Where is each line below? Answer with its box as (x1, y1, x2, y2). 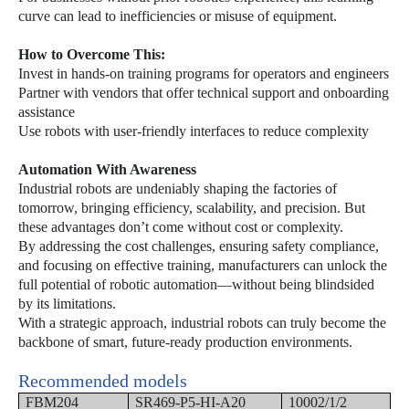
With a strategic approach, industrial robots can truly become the (18, 315, 386, 330)
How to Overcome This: (18, 47, 165, 62)
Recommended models (18, 371, 187, 391)
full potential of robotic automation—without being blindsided (18, 277, 374, 292)
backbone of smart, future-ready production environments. (18, 334, 352, 350)
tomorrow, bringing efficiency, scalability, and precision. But (18, 200, 365, 215)
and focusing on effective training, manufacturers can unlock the (18, 257, 387, 273)
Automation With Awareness (18, 162, 196, 177)
